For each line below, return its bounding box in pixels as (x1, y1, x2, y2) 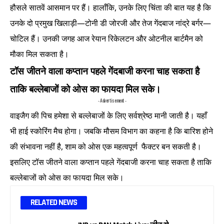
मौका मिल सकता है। (10, 48, 69, 60)
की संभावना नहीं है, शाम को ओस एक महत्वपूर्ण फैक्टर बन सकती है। (10, 141, 201, 152)
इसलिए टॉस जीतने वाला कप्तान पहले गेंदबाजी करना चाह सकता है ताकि (10, 156, 211, 168)
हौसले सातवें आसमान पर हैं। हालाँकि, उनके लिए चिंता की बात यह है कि (10, 2, 211, 13)
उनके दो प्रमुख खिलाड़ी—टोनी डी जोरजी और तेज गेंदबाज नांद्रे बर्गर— (10, 17, 211, 29)
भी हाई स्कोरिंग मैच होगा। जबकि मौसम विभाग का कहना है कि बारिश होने (10, 125, 213, 137)
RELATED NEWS (30, 197, 77, 208)
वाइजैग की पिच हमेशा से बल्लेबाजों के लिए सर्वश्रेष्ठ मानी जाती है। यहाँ (10, 110, 207, 121)
